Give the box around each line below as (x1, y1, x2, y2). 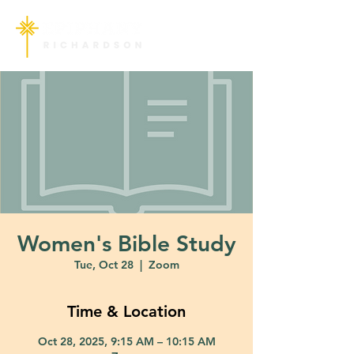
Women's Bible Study (17, 230, 236, 257)
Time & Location (67, 302, 186, 321)
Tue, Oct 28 (73, 258, 134, 272)
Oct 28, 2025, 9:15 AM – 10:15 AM (37, 334, 216, 348)
